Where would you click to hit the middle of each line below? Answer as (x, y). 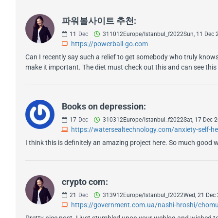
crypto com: (85, 182)
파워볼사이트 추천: (99, 20)
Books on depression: (104, 106)
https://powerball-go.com (109, 44)
